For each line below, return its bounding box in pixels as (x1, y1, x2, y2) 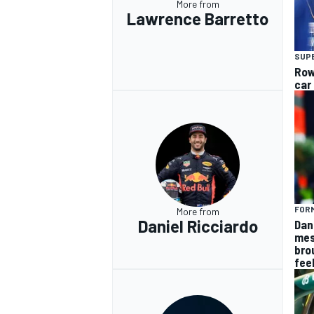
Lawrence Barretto (127, 8, 268, 29)
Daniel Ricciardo (137, 216, 258, 237)
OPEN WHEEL (109, 83, 172, 96)
